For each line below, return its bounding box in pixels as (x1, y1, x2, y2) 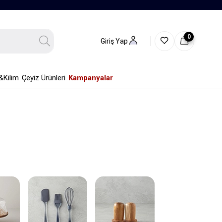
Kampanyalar (68, 73, 113, 82)
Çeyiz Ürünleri (21, 73, 65, 82)
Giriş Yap (101, 37, 128, 45)
